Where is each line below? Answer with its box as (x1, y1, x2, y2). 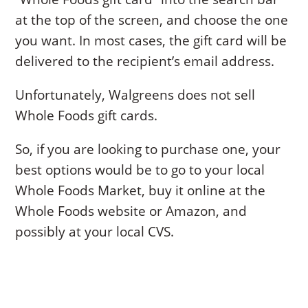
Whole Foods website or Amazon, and (15, 201, 247, 220)
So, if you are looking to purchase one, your (15, 140, 281, 158)
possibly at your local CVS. (15, 222, 175, 241)
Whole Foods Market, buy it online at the (15, 181, 266, 199)
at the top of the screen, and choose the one (15, 10, 289, 29)
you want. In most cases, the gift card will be (15, 31, 287, 49)
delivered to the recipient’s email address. (15, 52, 275, 70)
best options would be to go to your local (15, 160, 265, 179)
